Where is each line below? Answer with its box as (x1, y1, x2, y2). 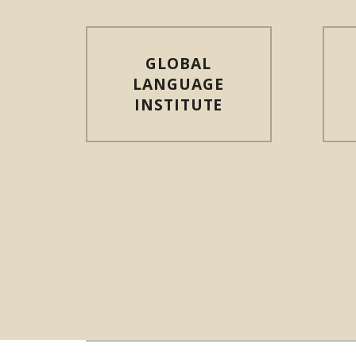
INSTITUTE (133, 94, 223, 116)
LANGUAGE (133, 73, 224, 95)
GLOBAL (145, 52, 212, 75)
